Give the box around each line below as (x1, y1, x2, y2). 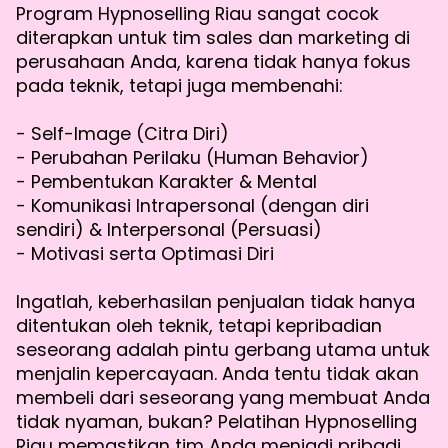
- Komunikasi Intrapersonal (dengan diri (16, 193, 369, 219)
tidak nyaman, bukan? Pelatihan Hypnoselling (16, 409, 417, 435)
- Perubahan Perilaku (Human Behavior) (16, 145, 369, 171)
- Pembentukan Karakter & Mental (16, 169, 317, 195)
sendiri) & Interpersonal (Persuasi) (16, 217, 322, 243)
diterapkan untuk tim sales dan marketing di (16, 25, 410, 51)
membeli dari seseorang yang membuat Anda (16, 385, 430, 411)
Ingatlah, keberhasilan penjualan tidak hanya (16, 289, 415, 315)
